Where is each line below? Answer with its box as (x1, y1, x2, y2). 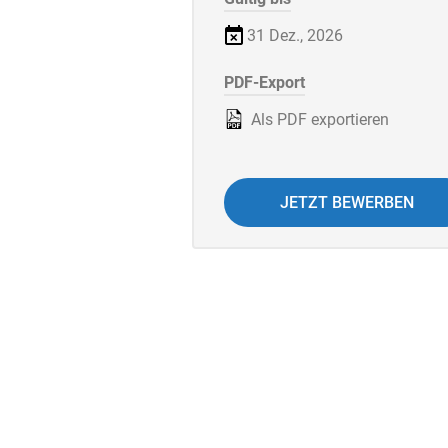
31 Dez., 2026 (247, 26, 343, 46)
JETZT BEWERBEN (280, 193, 414, 213)
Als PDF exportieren (247, 110, 389, 130)
